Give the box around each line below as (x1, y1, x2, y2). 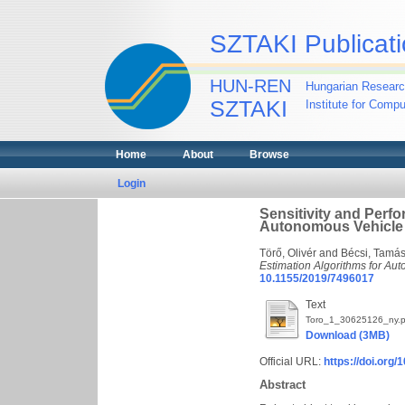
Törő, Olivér (259, 247, 316, 259)
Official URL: (259, 355, 324, 368)
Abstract (259, 378, 306, 391)
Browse (249, 148, 289, 161)
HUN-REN (209, 76, 291, 96)
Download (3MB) (306, 329, 390, 342)
